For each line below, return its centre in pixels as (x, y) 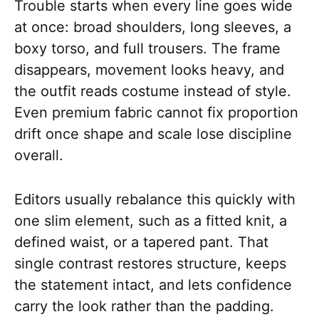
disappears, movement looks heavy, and (149, 70)
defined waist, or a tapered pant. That (141, 242)
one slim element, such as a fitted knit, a (151, 221)
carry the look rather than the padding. (144, 307)
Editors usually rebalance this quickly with (155, 200)
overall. (39, 156)
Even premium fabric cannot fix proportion (156, 113)
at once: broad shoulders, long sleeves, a (153, 27)
